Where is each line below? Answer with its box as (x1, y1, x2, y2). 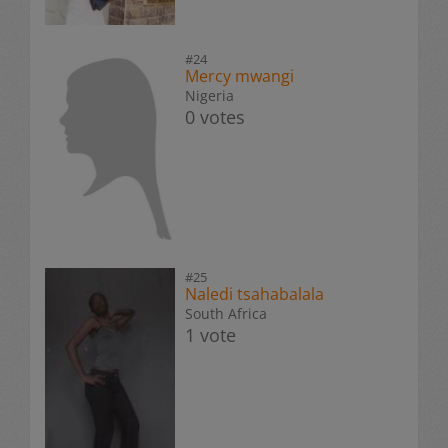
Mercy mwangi (185, 65, 294, 87)
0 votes (185, 105, 245, 129)
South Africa (185, 304, 267, 324)
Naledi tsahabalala (185, 283, 324, 306)
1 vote (185, 323, 236, 348)
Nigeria (185, 86, 234, 105)
